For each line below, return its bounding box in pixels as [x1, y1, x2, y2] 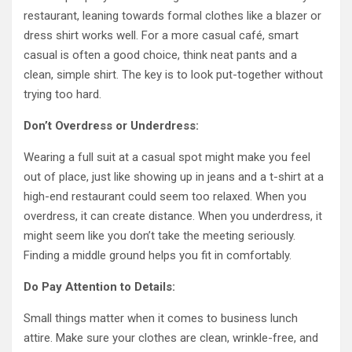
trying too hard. [24, 87, 101, 101]
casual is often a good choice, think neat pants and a [24, 48, 297, 62]
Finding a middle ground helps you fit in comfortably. [24, 248, 291, 262]
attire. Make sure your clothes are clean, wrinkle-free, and [24, 331, 318, 345]
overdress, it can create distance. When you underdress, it [24, 209, 322, 223]
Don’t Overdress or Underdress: [24, 119, 199, 133]
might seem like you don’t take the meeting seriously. [24, 229, 295, 243]
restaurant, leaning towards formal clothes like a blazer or [24, 9, 321, 23]
